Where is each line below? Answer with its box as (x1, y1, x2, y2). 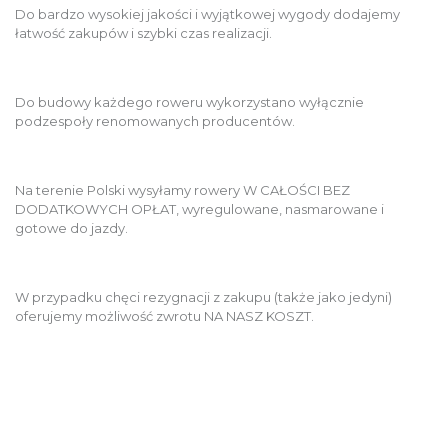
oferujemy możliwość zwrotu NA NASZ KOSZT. (15, 307, 314, 324)
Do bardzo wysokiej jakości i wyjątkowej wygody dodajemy (15, 5, 400, 22)
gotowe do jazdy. (15, 219, 128, 236)
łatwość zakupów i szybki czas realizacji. (15, 24, 272, 41)
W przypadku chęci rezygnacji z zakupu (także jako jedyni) (15, 288, 392, 305)
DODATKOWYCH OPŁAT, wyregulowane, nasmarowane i (15, 200, 384, 217)
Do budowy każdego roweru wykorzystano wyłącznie (15, 93, 364, 110)
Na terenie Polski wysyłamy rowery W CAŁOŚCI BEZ (15, 181, 350, 198)
